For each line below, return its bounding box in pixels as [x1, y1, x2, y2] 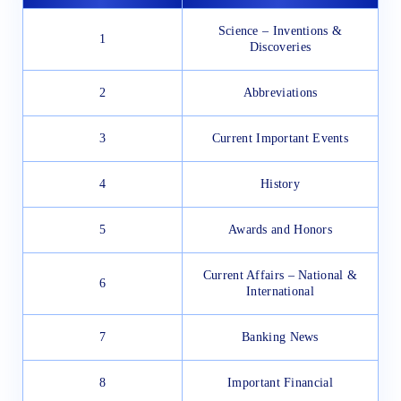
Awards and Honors [227, 223, 333, 237]
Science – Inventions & [218, 24, 343, 38]
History [260, 177, 301, 192]
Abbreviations [243, 86, 318, 100]
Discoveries [249, 40, 311, 55]
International [246, 285, 314, 299]
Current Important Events [211, 132, 349, 146]
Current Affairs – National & [202, 269, 358, 283]
